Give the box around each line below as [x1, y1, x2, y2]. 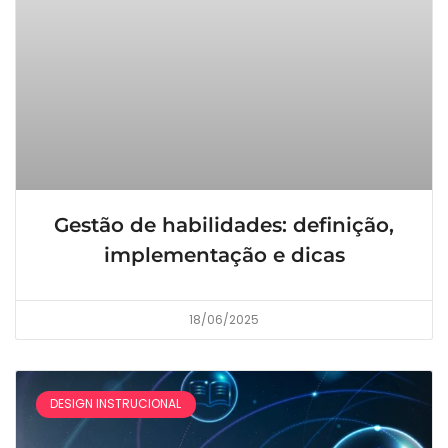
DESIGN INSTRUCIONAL [50, 395, 182, 413]
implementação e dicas [103, 243, 345, 268]
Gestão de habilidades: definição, [54, 213, 394, 238]
